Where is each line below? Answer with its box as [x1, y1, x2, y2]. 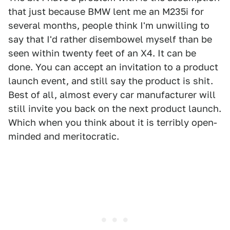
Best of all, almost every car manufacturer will [8, 89, 216, 100]
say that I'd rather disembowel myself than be [8, 34, 212, 45]
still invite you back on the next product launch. [8, 103, 221, 114]
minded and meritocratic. [8, 131, 119, 142]
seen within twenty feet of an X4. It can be [8, 48, 196, 59]
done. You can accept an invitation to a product [8, 62, 218, 72]
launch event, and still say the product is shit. [8, 75, 213, 86]
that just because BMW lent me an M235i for [8, 6, 204, 17]
